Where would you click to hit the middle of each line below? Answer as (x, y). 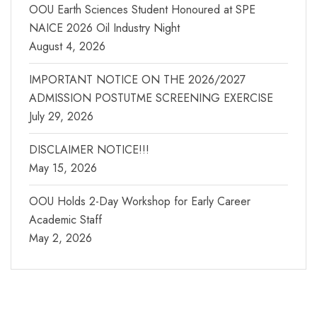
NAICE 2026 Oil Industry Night (104, 28)
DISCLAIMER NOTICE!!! (89, 150)
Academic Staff (65, 220)
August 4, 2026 (67, 47)
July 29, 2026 (61, 117)
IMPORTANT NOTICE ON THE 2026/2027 (137, 80)
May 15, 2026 (63, 168)
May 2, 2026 (60, 238)
